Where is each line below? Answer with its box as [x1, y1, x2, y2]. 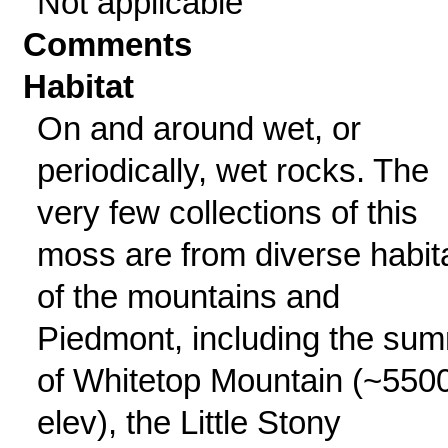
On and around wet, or [36, 110, 361, 147]
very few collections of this [36, 194, 418, 231]
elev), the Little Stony [36, 404, 341, 441]
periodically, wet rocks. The [36, 152, 429, 189]
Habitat [23, 68, 135, 105]
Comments [23, 26, 193, 63]
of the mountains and [36, 278, 340, 315]
